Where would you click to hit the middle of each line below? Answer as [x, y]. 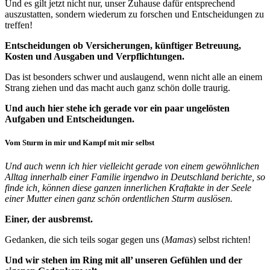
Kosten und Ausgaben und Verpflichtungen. [95, 56]
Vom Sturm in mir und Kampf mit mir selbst [80, 143]
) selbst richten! [222, 240]
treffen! [19, 25]
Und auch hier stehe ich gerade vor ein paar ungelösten [117, 108]
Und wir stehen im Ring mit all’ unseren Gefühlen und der [124, 260]
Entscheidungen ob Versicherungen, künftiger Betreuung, [123, 45]
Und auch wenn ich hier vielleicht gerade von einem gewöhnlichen [132, 166]
